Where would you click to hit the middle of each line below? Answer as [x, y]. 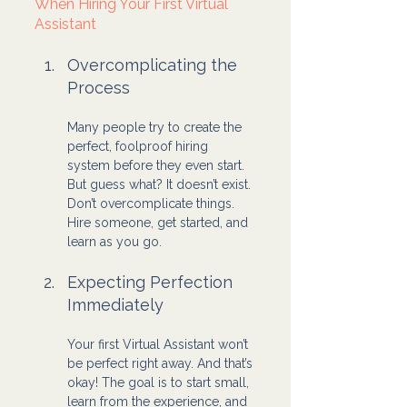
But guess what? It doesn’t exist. [161, 184]
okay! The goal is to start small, [160, 382]
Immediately [115, 304]
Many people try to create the [156, 127]
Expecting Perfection [152, 282]
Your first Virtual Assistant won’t [159, 344]
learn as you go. [114, 241]
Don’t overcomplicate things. [153, 203]
